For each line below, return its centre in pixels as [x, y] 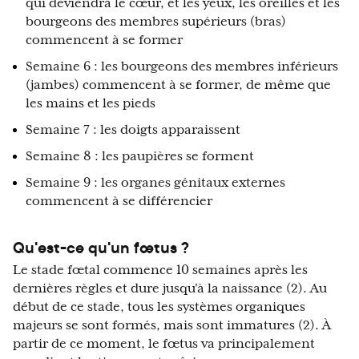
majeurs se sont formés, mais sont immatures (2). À [172, 326]
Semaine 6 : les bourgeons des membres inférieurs [182, 67]
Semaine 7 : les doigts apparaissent [133, 130]
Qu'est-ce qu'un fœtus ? [101, 248]
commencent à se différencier [119, 202]
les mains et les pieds [91, 104]
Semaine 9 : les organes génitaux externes [155, 183]
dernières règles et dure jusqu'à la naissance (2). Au [170, 289]
